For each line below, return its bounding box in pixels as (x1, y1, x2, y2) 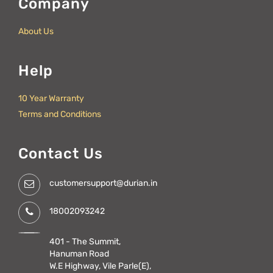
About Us (18, 26, 54, 37)
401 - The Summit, (49, 236, 121, 247)
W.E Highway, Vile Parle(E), (49, 261, 151, 272)
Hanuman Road (49, 249, 109, 260)
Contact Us (18, 145, 103, 163)
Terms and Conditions (18, 109, 101, 120)
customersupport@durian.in (49, 178, 157, 189)
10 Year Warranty (18, 93, 84, 104)
